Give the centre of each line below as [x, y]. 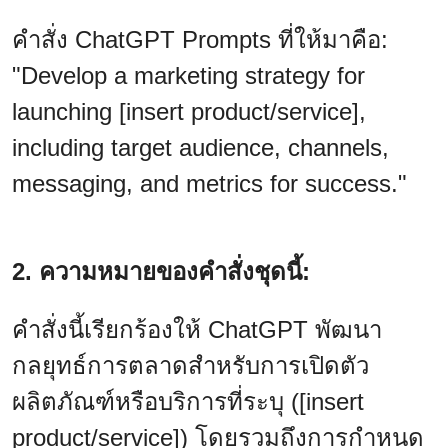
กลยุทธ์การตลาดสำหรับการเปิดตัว [190, 365]
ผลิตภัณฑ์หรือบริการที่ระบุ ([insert [188, 401]
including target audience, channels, [200, 147]
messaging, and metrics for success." [209, 183]
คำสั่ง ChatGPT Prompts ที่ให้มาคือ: [200, 39]
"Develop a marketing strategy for [188, 75]
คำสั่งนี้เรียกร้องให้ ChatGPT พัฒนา [197, 329]
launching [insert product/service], [189, 111]
